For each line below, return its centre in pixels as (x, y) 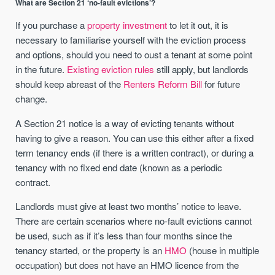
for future (221, 84)
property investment (127, 25)
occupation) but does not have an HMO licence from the (127, 265)
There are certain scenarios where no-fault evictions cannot (134, 220)
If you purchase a (52, 25)
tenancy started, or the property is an (90, 250)
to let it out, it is (198, 25)
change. (32, 99)
